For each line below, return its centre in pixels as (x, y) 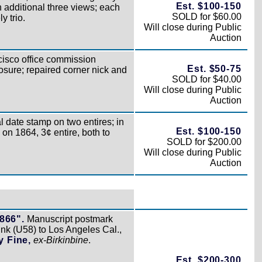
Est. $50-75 (214, 68)
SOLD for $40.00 (206, 79)
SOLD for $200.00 (204, 142)
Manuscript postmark (68, 219)
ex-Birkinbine (61, 240)
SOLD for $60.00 (206, 16)
